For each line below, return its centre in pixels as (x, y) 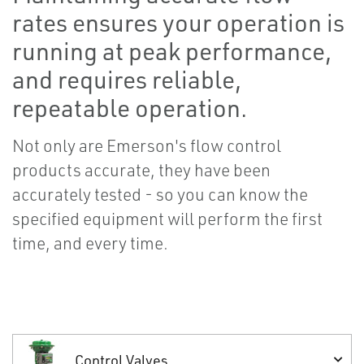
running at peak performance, (172, 51)
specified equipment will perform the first (167, 219)
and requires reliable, (127, 80)
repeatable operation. (130, 108)
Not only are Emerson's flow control (147, 146)
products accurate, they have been (141, 170)
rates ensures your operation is (178, 23)
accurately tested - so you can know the (160, 195)
